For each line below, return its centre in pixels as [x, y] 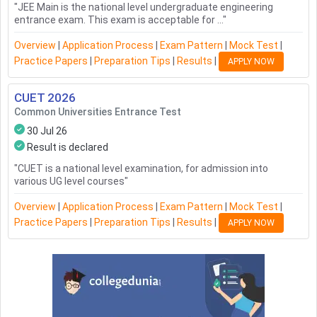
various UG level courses [69, 181]
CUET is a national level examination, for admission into [143, 169]
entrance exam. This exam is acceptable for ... [119, 20]
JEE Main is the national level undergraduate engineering [145, 7]
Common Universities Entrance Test [98, 112]
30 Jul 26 [47, 131]
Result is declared [68, 148]
